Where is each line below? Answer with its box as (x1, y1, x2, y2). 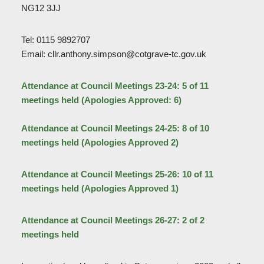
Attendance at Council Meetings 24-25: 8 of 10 (21, 123, 209, 134)
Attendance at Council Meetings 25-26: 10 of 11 (21, 169, 213, 180)
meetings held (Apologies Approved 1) (21, 183, 179, 194)
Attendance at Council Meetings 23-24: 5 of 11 (21, 81, 209, 91)
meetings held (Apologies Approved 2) (21, 137, 179, 148)
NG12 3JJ (21, 3, 61, 14)
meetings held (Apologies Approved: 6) (21, 95, 181, 105)
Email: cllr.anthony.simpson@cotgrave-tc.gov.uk (21, 49, 206, 60)
